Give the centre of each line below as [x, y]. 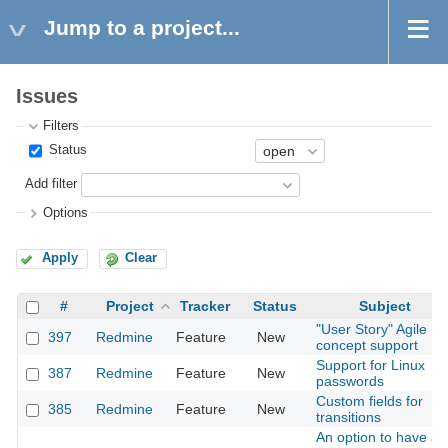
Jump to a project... [142, 27]
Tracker [205, 306]
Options [66, 212]
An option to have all [380, 437]
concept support [367, 345]
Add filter [51, 184]
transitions [348, 417]
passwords [350, 381]
